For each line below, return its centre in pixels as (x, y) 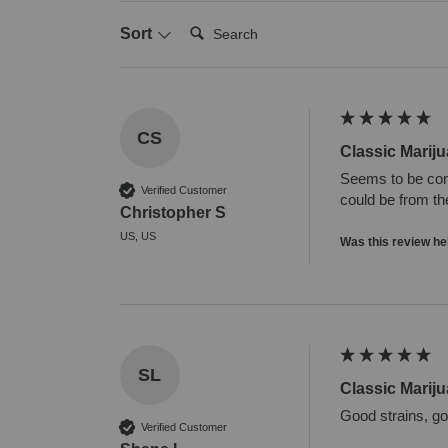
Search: (210, 24)
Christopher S (172, 213)
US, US (137, 236)
